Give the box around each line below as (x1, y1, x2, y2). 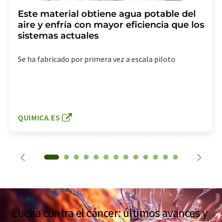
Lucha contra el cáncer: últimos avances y (12, 205, 208, 221)
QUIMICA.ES (18, 112, 60, 123)
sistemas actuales (18, 30, 99, 42)
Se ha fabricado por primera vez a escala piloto (18, 54, 175, 64)
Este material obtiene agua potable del (18, 8, 196, 20)
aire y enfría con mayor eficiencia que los (18, 19, 204, 31)
